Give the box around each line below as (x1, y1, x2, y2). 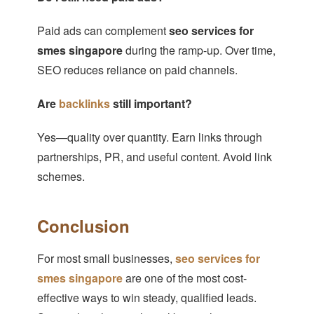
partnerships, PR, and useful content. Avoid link (36, 149, 272, 165)
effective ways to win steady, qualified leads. (36, 289, 257, 306)
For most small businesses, (36, 250, 175, 267)
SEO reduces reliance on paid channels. (36, 62, 238, 78)
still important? (109, 95, 192, 112)
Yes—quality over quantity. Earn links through (36, 129, 262, 146)
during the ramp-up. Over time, (122, 42, 275, 59)
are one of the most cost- (122, 270, 247, 287)
